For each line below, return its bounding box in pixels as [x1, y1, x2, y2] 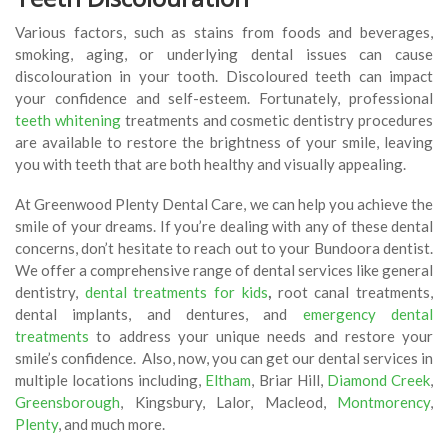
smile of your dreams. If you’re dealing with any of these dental [15, 217, 433, 236]
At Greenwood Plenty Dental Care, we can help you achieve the [15, 195, 433, 214]
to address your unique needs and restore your [96, 327, 433, 346]
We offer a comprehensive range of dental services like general [15, 261, 433, 280]
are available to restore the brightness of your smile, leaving [15, 133, 433, 152]
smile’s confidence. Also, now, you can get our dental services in [15, 349, 433, 368]
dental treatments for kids [84, 283, 268, 302]
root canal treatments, [277, 283, 434, 302]
